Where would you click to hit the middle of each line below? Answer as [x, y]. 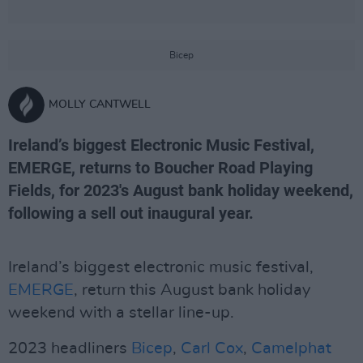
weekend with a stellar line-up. [121, 313]
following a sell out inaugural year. [131, 213]
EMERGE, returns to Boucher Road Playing [160, 168]
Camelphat [291, 348]
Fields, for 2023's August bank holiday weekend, [181, 190]
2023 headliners [70, 348]
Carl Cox [212, 348]
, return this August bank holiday [192, 290]
